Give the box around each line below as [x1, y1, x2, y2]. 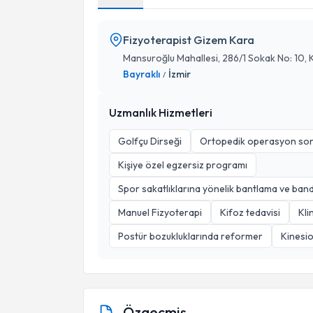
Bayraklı [123, 68, 160, 80]
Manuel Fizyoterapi [118, 206, 202, 219]
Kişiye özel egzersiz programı [118, 159, 247, 171]
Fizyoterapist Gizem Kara [123, 33, 254, 47]
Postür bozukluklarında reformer [118, 230, 263, 242]
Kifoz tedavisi [220, 206, 280, 219]
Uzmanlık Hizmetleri [109, 105, 212, 119]
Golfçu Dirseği [118, 135, 182, 147]
